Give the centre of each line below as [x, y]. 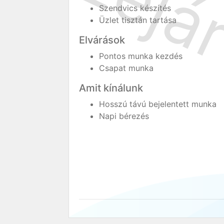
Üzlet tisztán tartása [139, 20]
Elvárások [102, 40]
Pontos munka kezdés [142, 56]
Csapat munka [127, 68]
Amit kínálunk [111, 88]
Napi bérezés [125, 116]
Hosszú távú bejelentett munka [159, 104]
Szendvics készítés [136, 8]
